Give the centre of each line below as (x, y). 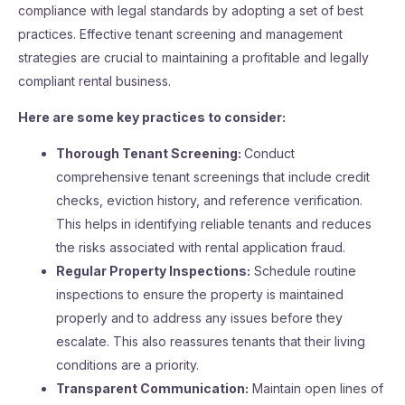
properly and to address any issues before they (199, 318)
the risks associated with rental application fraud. (201, 247)
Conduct (269, 153)
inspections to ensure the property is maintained (200, 294)
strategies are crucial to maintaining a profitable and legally (193, 57)
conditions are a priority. (127, 365)
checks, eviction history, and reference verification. (209, 200)
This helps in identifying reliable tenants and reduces (214, 224)
